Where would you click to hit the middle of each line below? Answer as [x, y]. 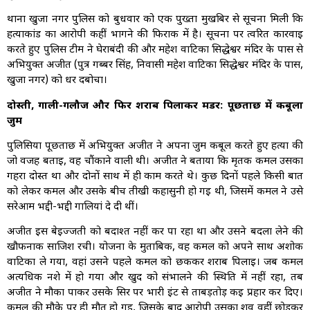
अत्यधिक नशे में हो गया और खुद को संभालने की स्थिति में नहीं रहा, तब [155, 278]
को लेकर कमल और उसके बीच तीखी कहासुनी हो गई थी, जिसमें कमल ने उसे [155, 192]
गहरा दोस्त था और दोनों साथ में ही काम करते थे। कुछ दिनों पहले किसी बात [155, 176]
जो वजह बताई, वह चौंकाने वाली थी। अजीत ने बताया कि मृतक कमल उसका [155, 161]
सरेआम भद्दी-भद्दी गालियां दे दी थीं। [73, 207]
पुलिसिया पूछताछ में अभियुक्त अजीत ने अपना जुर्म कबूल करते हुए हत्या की [155, 146]
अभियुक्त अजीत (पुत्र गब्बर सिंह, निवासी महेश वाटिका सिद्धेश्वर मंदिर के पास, [155, 66]
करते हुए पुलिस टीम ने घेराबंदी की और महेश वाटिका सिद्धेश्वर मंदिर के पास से [155, 51]
